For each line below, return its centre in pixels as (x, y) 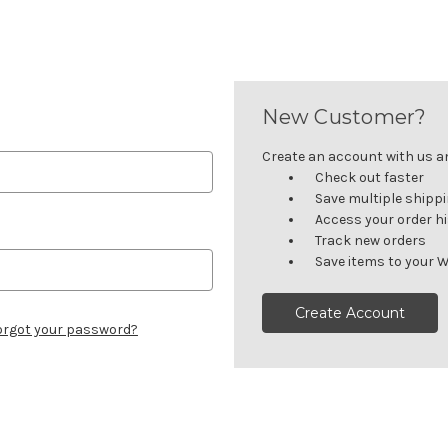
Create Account (350, 312)
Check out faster (370, 177)
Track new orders (371, 240)
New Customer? (344, 116)
